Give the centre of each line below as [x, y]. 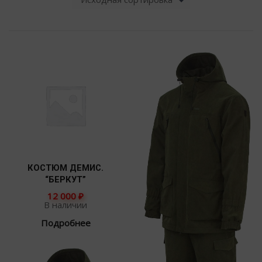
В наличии [65, 204]
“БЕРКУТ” [65, 180]
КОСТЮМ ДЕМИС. [65, 168]
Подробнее [65, 223]
